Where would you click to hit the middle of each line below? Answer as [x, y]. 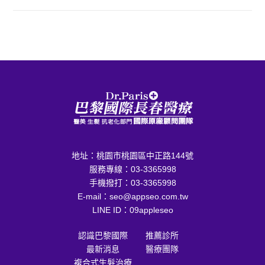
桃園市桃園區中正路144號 [145, 155]
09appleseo [151, 210]
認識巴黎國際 [103, 235]
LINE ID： [111, 210]
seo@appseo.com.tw [148, 196]
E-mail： [93, 196]
